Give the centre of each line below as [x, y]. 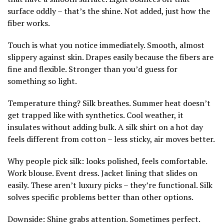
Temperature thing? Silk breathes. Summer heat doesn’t [109, 103]
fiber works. [29, 23]
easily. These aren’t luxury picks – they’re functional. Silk [110, 185]
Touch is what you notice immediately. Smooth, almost [106, 45]
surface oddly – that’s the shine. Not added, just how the [109, 11]
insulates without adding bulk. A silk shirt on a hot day [105, 127]
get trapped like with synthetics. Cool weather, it [95, 115]
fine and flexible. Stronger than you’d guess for [92, 69]
